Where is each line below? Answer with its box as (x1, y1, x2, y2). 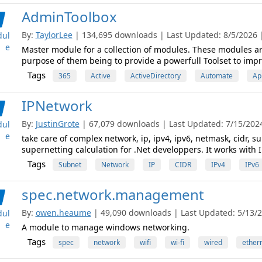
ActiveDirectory (130, 71, 181, 81)
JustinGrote (35, 118, 80, 129)
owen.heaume (35, 207, 91, 218)
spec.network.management (21, 185, 204, 204)
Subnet (58, 160, 81, 170)
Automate (200, 71, 233, 81)
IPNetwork (21, 96, 92, 115)
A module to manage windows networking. (21, 222, 189, 233)
